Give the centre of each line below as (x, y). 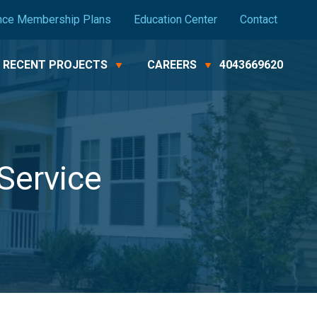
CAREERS (172, 65)
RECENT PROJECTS (55, 65)
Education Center (175, 19)
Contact (258, 19)
